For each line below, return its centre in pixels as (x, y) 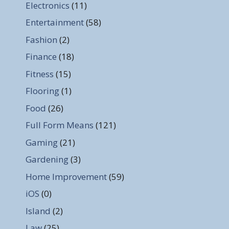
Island (38, 211)
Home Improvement (66, 176)
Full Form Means (60, 125)
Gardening (47, 159)
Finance (41, 57)
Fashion (41, 39)
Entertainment (55, 22)
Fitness (40, 74)
